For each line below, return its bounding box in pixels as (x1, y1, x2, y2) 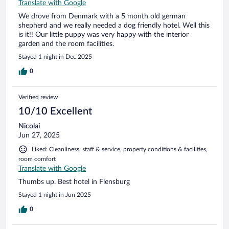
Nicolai (18, 122, 40, 130)
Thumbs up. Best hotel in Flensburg (18, 178, 130, 186)
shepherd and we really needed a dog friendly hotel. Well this (18, 21, 210, 29)
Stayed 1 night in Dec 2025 (18, 53, 92, 60)
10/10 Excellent (18, 106, 92, 117)
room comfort (18, 155, 56, 162)
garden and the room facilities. (18, 40, 114, 48)
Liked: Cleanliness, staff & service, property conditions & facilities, (32, 146, 208, 152)
